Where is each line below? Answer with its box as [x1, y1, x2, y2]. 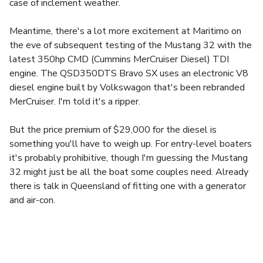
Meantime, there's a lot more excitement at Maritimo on [9, 25, 241, 38]
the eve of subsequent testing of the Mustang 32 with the [9, 39, 252, 52]
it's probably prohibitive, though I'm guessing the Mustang [9, 151, 248, 164]
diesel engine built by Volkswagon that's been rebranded [9, 81, 245, 94]
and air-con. [9, 194, 55, 207]
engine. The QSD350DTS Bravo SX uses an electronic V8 [9, 67, 248, 80]
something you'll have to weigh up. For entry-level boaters [9, 137, 252, 150]
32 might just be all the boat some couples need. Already [9, 166, 248, 178]
